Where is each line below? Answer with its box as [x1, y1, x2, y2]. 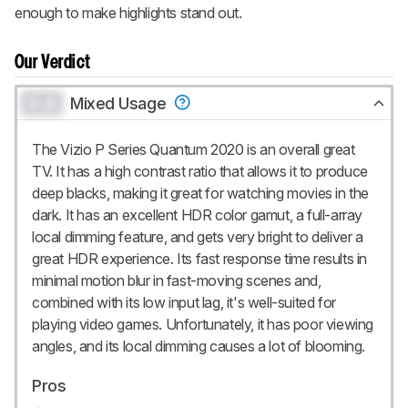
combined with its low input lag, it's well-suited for [32, 292, 336, 311]
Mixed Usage [70, 93, 170, 113]
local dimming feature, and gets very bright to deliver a [32, 227, 363, 246]
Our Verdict [15, 54, 91, 71]
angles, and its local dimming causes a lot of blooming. [32, 336, 366, 355]
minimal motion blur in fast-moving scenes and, [32, 270, 321, 290]
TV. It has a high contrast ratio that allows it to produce [32, 161, 368, 180]
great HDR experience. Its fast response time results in [32, 249, 368, 268]
